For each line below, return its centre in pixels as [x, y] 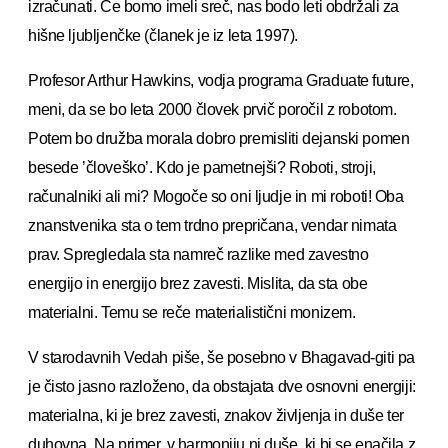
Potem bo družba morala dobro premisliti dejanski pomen [219, 138]
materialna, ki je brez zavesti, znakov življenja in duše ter [216, 415]
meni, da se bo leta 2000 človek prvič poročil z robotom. [212, 109]
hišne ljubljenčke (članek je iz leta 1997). [163, 35]
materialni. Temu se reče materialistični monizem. [192, 312]
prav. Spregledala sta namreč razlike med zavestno [198, 254]
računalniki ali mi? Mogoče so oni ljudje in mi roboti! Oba [216, 196]
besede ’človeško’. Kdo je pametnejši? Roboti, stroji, [202, 167]
